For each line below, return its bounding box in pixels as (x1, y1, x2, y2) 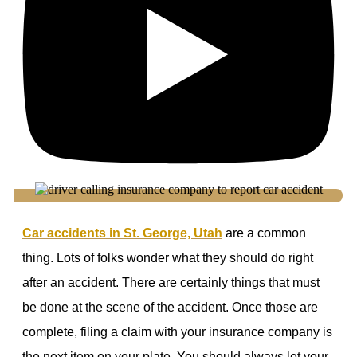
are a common (222, 226, 306, 240)
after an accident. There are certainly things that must (22, 275, 320, 289)
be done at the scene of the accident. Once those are (22, 300, 318, 314)
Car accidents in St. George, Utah (22, 226, 222, 240)
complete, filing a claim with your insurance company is (22, 324, 332, 339)
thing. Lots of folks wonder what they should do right (22, 250, 313, 265)
